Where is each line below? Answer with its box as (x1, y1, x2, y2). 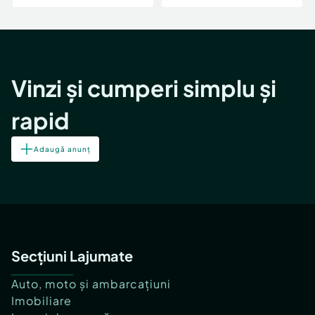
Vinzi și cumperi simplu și (11, 74, 276, 103)
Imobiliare (11, 293, 72, 309)
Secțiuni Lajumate (11, 247, 133, 265)
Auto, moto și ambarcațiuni (11, 276, 171, 292)
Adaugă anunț (34, 144, 91, 153)
